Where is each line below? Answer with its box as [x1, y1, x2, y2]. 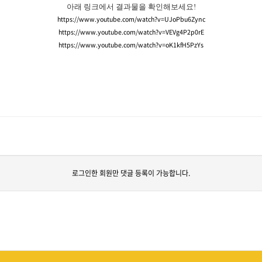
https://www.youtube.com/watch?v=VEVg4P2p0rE [58, 27, 204, 36]
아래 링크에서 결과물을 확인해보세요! [66, 2, 196, 11]
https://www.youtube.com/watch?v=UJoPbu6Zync [57, 15, 205, 23]
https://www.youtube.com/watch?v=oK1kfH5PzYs [58, 40, 204, 49]
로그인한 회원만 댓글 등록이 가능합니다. [72, 168, 190, 178]
